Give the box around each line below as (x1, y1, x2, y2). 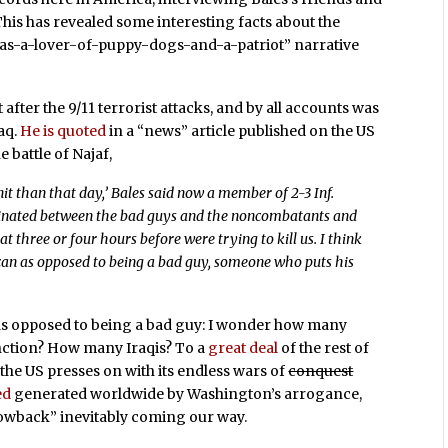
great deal (208, 339, 279, 358)
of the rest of (278, 339, 370, 358)
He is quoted (20, 121, 107, 140)
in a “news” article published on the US (106, 121, 376, 140)
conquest (288, 362, 354, 381)
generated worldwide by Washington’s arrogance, (11, 385, 363, 404)
